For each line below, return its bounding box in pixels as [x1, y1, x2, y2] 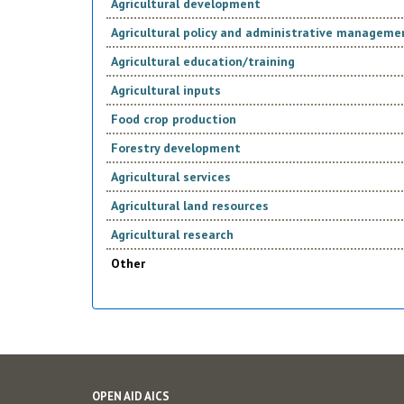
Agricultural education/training [110, 53, 295, 69]
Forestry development [110, 140, 241, 156]
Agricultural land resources [110, 197, 269, 214]
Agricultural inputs [110, 82, 221, 98]
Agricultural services [110, 169, 231, 185]
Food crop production [110, 111, 236, 127]
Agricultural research [110, 226, 234, 243]
